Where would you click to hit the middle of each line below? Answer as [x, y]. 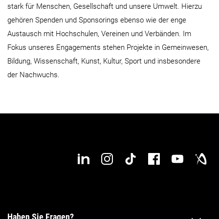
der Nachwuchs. [33, 75]
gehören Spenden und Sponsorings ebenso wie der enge [97, 20]
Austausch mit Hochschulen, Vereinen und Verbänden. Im [99, 33]
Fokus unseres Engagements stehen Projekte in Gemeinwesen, [108, 47]
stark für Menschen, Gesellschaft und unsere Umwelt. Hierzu [105, 6]
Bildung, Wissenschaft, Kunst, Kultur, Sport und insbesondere [104, 61]
